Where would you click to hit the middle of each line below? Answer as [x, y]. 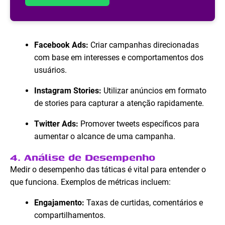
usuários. [50, 70]
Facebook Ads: [61, 45]
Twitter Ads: [56, 124]
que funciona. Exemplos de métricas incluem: [90, 182]
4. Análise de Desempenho [83, 157]
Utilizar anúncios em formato [154, 91]
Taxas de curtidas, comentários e [144, 203]
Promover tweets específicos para [139, 124]
